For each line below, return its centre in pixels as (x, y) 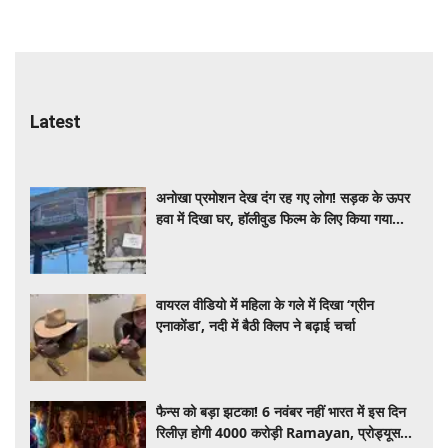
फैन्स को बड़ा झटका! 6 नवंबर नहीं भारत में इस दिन (281, 412)
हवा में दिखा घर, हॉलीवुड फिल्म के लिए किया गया (274, 218)
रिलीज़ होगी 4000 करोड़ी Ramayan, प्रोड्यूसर (281, 433)
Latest (55, 121)
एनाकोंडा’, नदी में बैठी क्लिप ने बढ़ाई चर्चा (256, 326)
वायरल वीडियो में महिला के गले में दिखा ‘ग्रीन (265, 305)
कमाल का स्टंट (193, 239)
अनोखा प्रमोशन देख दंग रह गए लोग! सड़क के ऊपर (283, 197)
